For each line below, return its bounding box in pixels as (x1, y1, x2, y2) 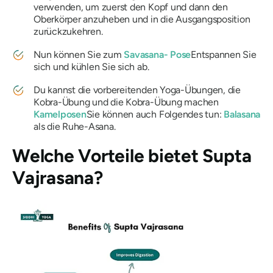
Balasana (224, 108, 261, 120)
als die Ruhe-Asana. (34, 121, 116, 132)
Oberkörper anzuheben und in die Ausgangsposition (34, 13, 250, 25)
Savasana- (124, 49, 168, 60)
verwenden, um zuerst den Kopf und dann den (34, 1, 228, 13)
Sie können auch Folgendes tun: (86, 108, 224, 120)
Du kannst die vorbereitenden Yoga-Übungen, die (34, 84, 241, 96)
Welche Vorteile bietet (12, 144, 203, 167)
